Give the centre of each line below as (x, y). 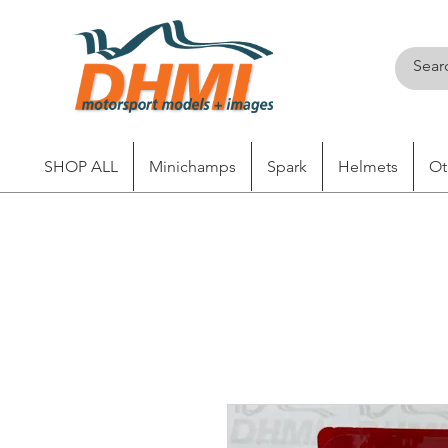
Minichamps (192, 166)
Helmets (368, 166)
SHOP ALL (81, 166)
